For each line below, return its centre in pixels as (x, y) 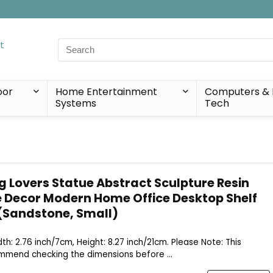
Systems (76, 103)
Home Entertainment (106, 92)
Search (73, 44)
